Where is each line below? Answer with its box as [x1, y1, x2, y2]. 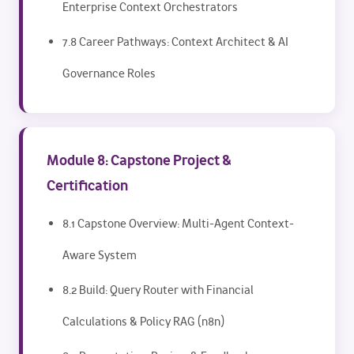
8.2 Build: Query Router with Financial [62, 282, 254, 298]
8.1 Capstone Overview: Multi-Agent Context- [62, 216, 294, 232]
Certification [47, 175, 128, 195]
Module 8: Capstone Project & [47, 150, 232, 170]
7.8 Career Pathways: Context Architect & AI [62, 34, 288, 50]
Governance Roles [62, 66, 156, 81]
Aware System [62, 247, 137, 263]
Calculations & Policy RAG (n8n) [62, 314, 224, 330]
